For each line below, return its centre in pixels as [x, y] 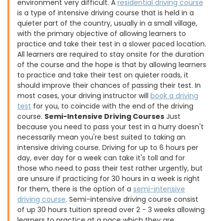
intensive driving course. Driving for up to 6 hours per [108, 147]
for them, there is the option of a [75, 189]
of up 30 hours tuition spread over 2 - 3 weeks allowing [111, 210]
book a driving [174, 96]
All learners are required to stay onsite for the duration [111, 54]
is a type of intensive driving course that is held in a [106, 13]
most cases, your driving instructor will [84, 96]
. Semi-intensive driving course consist [132, 199]
